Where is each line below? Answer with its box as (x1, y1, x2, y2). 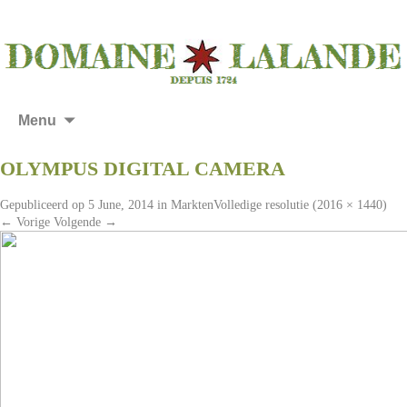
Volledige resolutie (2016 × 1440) (213, 198, 387, 213)
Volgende (54, 215, 104, 230)
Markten (171, 198, 213, 213)
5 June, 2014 (88, 198, 154, 213)
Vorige (13, 215, 50, 230)
